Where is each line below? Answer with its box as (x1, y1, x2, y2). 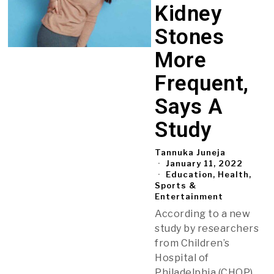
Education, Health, (166, 169, 252, 179)
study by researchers (155, 222, 259, 234)
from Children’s (155, 237, 230, 249)
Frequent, (155, 70, 249, 96)
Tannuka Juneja (155, 147, 226, 157)
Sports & (155, 180, 197, 190)
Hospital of (155, 251, 209, 264)
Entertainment (155, 191, 224, 201)
